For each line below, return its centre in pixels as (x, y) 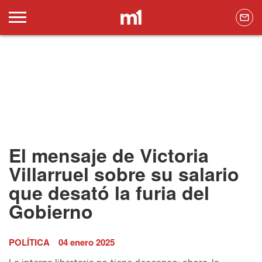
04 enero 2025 (87, 242)
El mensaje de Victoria (109, 155)
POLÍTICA (29, 242)
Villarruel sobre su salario (124, 174)
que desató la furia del (109, 193)
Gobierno (51, 211)
